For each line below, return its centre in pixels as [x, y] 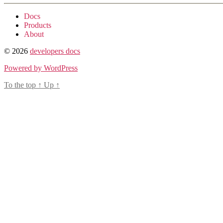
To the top [21, 85]
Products [38, 25]
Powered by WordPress [41, 68]
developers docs [55, 51]
